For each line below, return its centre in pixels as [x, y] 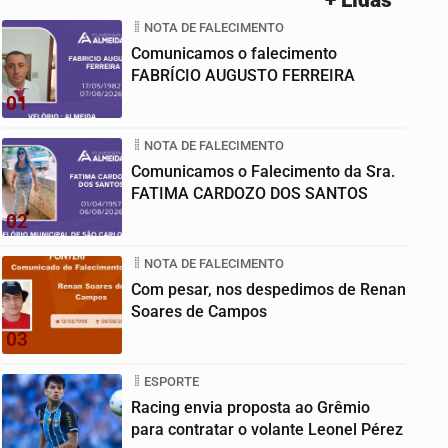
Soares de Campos [199, 311]
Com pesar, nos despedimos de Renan [268, 289]
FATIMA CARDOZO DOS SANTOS [249, 193]
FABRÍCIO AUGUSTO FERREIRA [243, 75]
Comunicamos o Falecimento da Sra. [263, 171]
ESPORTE [171, 381]
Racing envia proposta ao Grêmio [250, 407]
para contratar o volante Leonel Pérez [267, 429]
